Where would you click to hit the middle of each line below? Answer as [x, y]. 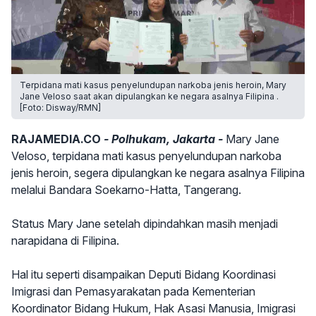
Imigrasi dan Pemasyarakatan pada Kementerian [133, 291]
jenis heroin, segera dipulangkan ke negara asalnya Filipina [158, 173]
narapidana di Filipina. [65, 241]
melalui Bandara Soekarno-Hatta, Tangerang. [126, 190]
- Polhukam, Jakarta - [163, 139]
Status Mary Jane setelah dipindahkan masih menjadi [145, 224]
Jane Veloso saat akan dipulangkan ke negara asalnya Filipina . [149, 96]
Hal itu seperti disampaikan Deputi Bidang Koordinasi [144, 274]
